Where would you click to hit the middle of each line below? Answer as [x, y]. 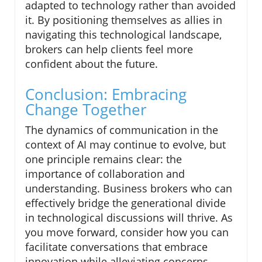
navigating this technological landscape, [123, 35]
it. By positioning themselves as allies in [124, 20]
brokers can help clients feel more [109, 49]
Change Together [86, 110]
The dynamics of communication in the [122, 130]
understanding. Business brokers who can [129, 189]
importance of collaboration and [105, 174]
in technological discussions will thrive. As [129, 218]
